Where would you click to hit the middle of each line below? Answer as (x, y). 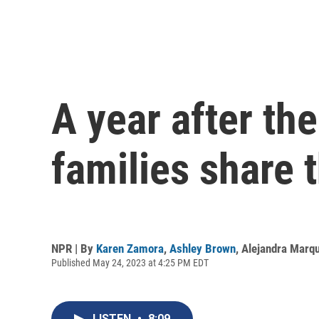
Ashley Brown (203, 248)
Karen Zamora (130, 248)
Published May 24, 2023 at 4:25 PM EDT (130, 262)
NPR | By (74, 248)
